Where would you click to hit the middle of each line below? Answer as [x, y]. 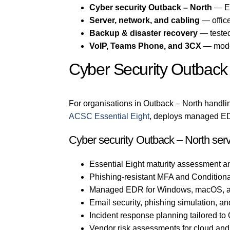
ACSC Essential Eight [109, 116]
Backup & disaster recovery [144, 33]
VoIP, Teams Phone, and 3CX [146, 46]
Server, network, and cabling [145, 21]
